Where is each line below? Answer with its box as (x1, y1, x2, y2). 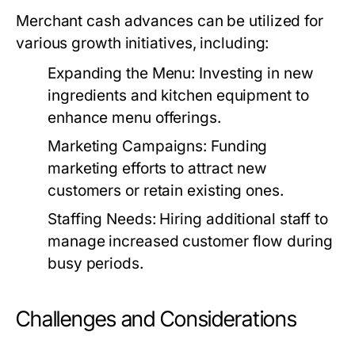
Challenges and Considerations (16, 306, 298, 332)
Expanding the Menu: (48, 64, 196, 82)
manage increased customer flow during (48, 232, 333, 250)
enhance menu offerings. (48, 109, 221, 127)
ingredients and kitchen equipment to (48, 86, 309, 105)
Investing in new (195, 64, 314, 82)
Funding (207, 137, 268, 155)
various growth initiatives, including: (16, 34, 269, 52)
